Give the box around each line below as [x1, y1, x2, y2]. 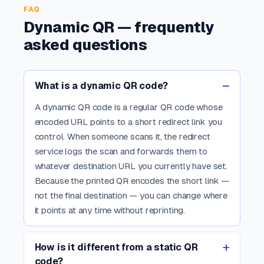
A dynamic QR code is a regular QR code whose [34, 101, 223, 112]
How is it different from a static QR [34, 241, 198, 253]
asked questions [24, 36, 147, 54]
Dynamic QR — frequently [24, 18, 214, 37]
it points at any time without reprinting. [34, 204, 186, 215]
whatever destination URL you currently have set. [34, 160, 227, 171]
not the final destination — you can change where [34, 190, 227, 200]
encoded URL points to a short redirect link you [34, 116, 223, 127]
